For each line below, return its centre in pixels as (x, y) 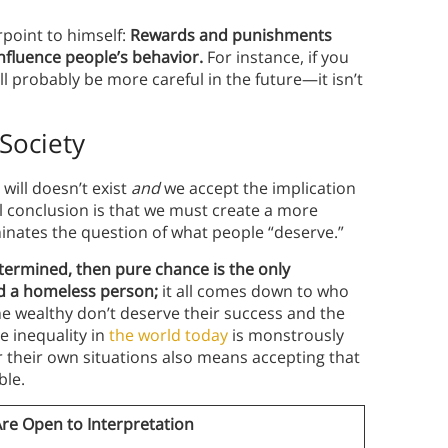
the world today (168, 335)
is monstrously (286, 335)
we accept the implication (260, 188)
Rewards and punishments (231, 35)
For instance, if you (276, 57)
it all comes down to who (253, 291)
